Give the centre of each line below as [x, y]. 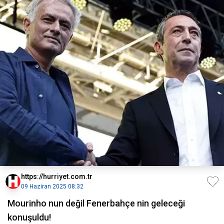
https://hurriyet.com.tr [57, 176]
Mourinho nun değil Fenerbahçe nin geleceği [96, 203]
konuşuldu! [29, 217]
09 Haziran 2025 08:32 [52, 186]
